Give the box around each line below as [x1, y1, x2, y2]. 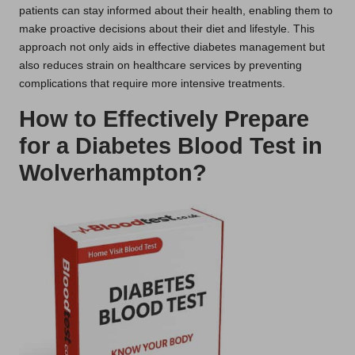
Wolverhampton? [19, 159, 207, 185]
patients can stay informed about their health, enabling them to [19, 4, 333, 17]
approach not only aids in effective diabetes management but [19, 40, 325, 53]
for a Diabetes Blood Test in [19, 132, 323, 158]
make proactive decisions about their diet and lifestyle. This [19, 22, 315, 35]
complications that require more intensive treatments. [19, 77, 285, 90]
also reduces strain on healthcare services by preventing [19, 59, 302, 71]
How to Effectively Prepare [19, 105, 309, 132]
